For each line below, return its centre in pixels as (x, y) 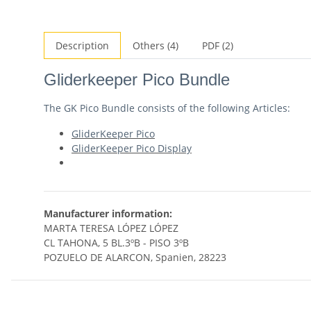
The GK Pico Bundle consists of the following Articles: (167, 108)
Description (82, 46)
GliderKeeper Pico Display (132, 149)
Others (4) (155, 46)
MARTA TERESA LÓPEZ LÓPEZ (111, 228)
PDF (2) (218, 46)
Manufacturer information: (108, 214)
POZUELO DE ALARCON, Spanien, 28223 (135, 258)
